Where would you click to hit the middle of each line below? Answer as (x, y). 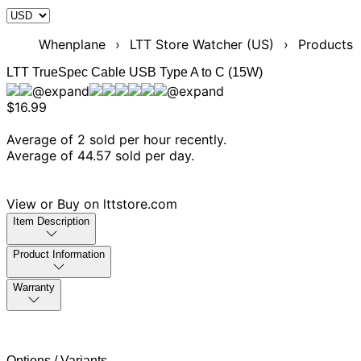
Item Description (51, 221)
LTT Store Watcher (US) (202, 44)
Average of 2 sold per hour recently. (116, 139)
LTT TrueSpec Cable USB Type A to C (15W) (135, 72)
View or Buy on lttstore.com (92, 204)
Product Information (59, 254)
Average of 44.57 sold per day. (100, 156)
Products (326, 44)
